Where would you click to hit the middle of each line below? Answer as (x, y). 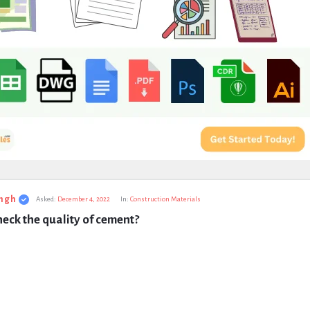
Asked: (46, 199)
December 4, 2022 (83, 199)
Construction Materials (165, 199)
